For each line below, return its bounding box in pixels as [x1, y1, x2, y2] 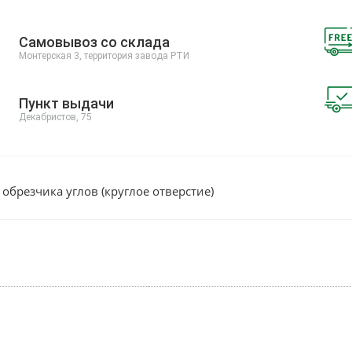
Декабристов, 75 [19, 111, 93, 123]
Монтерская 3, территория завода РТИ [19, 50, 190, 62]
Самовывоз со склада [19, 34, 170, 51]
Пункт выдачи [19, 94, 115, 112]
